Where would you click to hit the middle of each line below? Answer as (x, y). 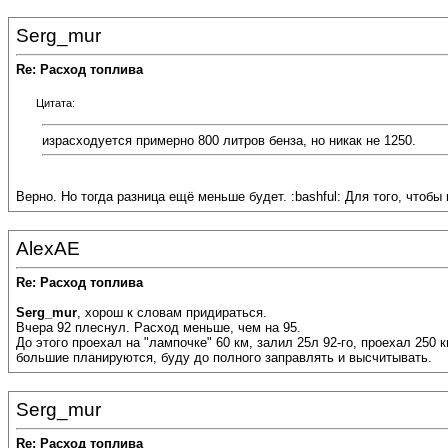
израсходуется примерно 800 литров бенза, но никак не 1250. (229, 140)
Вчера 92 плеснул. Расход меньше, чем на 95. (158, 328)
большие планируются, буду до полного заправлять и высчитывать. (224, 358)
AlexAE (48, 248)
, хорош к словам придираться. (172, 313)
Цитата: (55, 103)
